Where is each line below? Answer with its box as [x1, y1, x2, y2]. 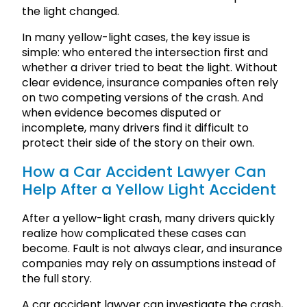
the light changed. [22, 3, 119, 19]
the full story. [22, 271, 92, 287]
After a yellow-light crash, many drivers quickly [22, 210, 275, 227]
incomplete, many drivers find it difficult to [22, 119, 249, 136]
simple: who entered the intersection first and [22, 44, 268, 60]
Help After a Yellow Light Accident [22, 178, 276, 200]
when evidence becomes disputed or [22, 104, 221, 121]
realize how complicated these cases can [22, 225, 246, 242]
